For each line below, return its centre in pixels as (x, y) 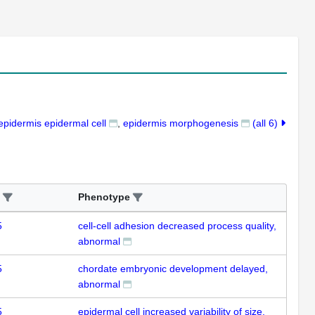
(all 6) (266, 123)
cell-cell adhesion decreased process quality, (177, 225)
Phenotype (104, 197)
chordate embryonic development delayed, (173, 268)
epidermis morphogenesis (181, 123)
